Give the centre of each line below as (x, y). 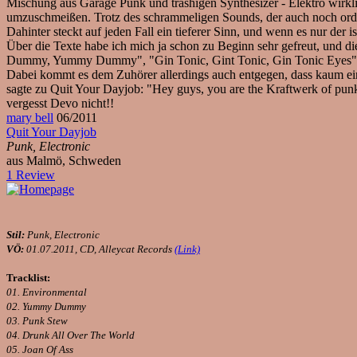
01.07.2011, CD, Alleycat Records (99, 249)
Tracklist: (28, 278)
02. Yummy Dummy (46, 306)
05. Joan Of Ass (40, 349)
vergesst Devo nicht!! (60, 103)
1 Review (31, 175)
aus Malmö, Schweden (64, 161)
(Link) (187, 249)
